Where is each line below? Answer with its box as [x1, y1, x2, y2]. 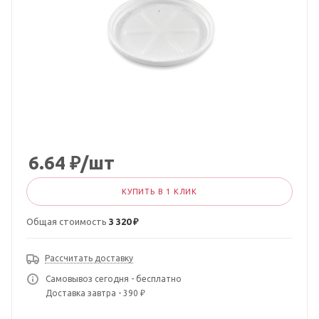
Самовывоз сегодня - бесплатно [46, 274, 182, 283]
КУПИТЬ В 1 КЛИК [122, 187, 197, 196]
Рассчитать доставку [45, 253, 133, 263]
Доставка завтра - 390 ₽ [46, 288, 145, 298]
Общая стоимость [26, 216, 109, 226]
